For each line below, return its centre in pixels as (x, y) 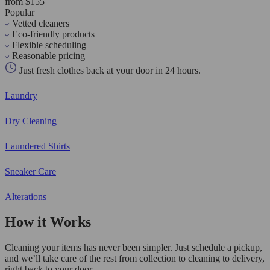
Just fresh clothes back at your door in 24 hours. (109, 70)
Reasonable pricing (49, 55)
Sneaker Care (30, 171)
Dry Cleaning (31, 121)
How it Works (48, 222)
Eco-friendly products (53, 34)
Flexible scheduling (49, 45)
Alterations (26, 196)
